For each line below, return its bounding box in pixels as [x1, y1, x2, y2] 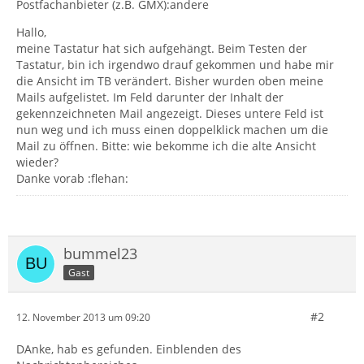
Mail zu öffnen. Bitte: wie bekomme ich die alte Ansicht [16, 138, 316, 154]
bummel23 [63, 244, 137, 263]
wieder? [16, 154, 58, 170]
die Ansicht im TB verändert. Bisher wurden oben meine [16, 73, 323, 89]
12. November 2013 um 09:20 [16, 310, 150, 324]
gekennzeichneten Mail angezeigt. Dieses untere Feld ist [16, 106, 323, 121]
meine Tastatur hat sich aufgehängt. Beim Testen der [16, 41, 307, 56]
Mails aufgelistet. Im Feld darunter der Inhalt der [16, 89, 284, 105]
